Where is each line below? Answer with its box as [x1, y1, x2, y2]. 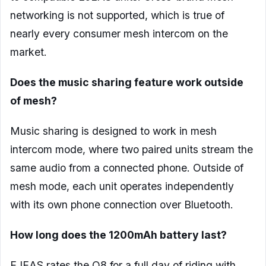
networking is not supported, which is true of [10, 9, 224, 22]
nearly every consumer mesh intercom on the [10, 27, 228, 40]
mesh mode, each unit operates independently [10, 180, 234, 193]
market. [10, 46, 47, 59]
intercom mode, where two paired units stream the [10, 143, 253, 156]
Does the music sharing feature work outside [10, 76, 243, 89]
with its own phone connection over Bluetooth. [10, 198, 233, 211]
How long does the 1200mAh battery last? [10, 229, 227, 242]
